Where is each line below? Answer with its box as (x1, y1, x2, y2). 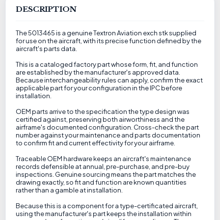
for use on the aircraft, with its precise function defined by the (16, 37, 202, 45)
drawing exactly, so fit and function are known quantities (16, 178, 187, 186)
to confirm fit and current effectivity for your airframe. (16, 139, 176, 147)
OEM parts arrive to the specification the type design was (16, 108, 190, 115)
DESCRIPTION (16, 4, 77, 14)
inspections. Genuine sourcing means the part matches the (16, 170, 196, 178)
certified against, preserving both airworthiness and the (16, 115, 185, 123)
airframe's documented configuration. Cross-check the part (16, 123, 199, 131)
